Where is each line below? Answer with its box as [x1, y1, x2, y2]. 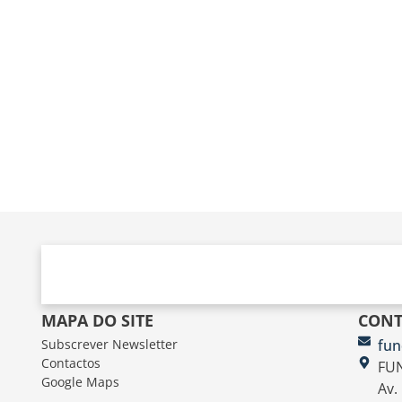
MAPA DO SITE [40, 309, 153, 331]
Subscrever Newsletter [40, 335, 178, 353]
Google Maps [40, 372, 119, 390]
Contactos [40, 354, 100, 371]
